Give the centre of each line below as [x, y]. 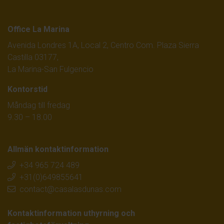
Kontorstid [27, 89]
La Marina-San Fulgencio [50, 69]
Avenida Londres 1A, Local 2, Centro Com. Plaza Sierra [103, 45]
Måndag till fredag [39, 105]
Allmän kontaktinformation [58, 149]
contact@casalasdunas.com [70, 189]
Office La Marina [38, 29]
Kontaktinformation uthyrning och [71, 213]
